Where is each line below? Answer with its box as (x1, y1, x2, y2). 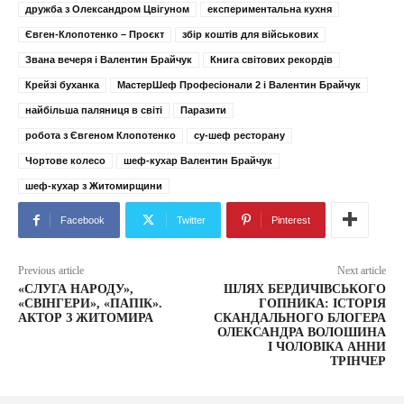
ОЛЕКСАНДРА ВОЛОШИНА (216, 326, 386, 340)
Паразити (180, 105, 226, 116)
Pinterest (271, 215, 310, 226)
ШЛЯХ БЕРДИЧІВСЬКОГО (223, 282, 386, 297)
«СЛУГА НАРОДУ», (18, 282, 133, 297)
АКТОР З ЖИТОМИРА (18, 311, 153, 326)
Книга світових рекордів (210, 54, 333, 66)
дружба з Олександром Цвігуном (25, 4, 189, 15)
